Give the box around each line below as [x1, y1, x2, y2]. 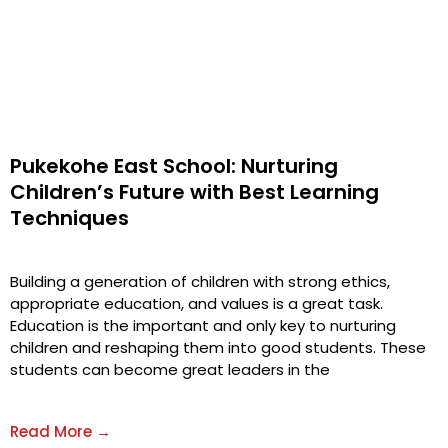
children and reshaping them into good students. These [10, 336, 426, 358]
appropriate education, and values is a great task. [10, 292, 383, 314]
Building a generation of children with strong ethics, [10, 270, 390, 292]
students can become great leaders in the [10, 358, 330, 380]
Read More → [10, 420, 111, 442]
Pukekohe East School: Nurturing [10, 151, 338, 180]
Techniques [10, 203, 129, 232]
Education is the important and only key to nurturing [10, 314, 396, 336]
